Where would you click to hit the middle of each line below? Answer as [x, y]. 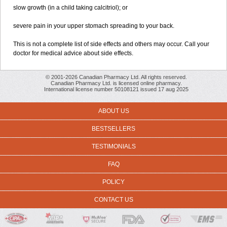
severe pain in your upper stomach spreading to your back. [94, 26]
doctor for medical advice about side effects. [73, 53]
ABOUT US [113, 111]
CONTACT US [113, 200]
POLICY [113, 182]
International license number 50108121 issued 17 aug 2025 [116, 89]
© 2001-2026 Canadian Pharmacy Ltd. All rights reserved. [116, 77]
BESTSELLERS [113, 129]
